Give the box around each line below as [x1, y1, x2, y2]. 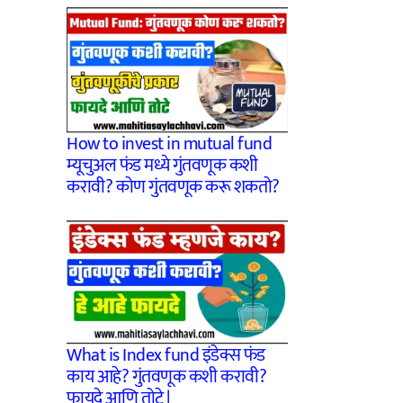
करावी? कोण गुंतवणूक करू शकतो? [67, 171, 280, 202]
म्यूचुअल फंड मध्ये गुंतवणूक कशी [67, 149, 258, 181]
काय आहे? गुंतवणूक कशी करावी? [67, 362, 266, 393]
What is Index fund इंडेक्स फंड [67, 340, 265, 372]
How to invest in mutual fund [67, 128, 272, 159]
